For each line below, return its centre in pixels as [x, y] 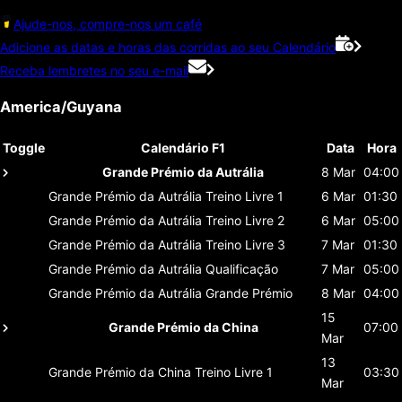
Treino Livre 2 [245, 220]
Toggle [24, 147]
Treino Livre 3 [245, 244]
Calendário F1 [183, 147]
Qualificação [242, 268]
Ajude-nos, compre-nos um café [108, 23]
